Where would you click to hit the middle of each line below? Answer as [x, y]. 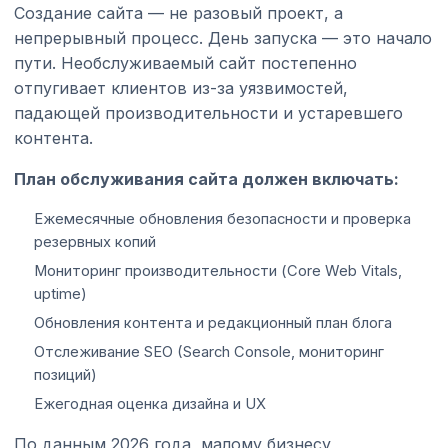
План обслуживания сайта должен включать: [206, 178]
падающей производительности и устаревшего [208, 112]
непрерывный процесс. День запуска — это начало [223, 37]
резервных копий [95, 241]
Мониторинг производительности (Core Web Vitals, [218, 270]
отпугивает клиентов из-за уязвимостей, [181, 87]
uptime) [60, 293]
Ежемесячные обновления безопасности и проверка [222, 218]
